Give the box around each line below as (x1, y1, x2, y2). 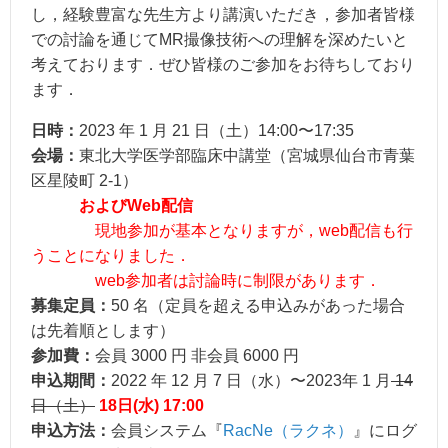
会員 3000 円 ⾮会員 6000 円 (95, 347, 299, 365)
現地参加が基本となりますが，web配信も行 (95, 222, 413, 240)
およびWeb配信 (79, 197, 193, 215)
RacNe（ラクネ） (223, 422, 353, 440)
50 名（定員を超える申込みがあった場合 (111, 297, 405, 315)
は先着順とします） (31, 322, 175, 340)
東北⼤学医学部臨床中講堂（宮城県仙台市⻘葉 (79, 147, 415, 165)
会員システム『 (111, 422, 223, 440)
